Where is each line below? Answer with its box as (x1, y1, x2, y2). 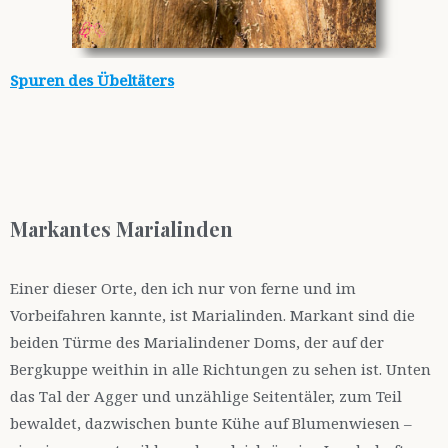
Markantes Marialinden (10, 215, 233, 243)
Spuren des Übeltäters (10, 70, 174, 91)
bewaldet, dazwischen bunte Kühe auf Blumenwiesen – (10, 413, 412, 434)
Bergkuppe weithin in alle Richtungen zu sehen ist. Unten (10, 359, 431, 380)
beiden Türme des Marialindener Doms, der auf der (10, 332, 384, 353)
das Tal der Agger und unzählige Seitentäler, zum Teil (10, 386, 402, 407)
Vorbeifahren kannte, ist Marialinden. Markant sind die (10, 305, 415, 326)
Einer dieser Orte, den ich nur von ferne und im (10, 278, 356, 299)
